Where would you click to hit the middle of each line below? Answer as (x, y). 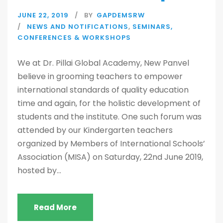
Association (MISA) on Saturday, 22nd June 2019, (110, 157)
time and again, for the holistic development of (109, 104)
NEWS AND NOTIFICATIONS (78, 27)
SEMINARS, (153, 27)
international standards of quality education (103, 90)
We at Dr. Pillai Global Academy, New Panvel (103, 63)
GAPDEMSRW (121, 15)
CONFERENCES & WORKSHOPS (74, 38)
